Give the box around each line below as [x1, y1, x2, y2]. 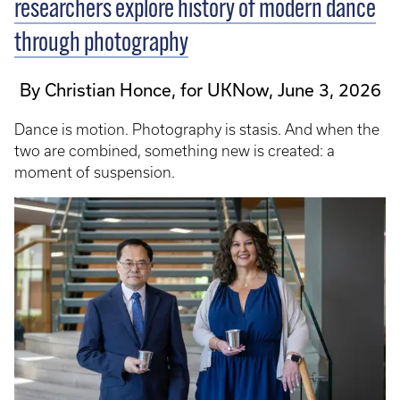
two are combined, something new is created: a [14, 142, 335, 159]
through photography [14, 29, 188, 58]
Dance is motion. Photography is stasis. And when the [14, 121, 379, 137]
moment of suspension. [14, 163, 175, 180]
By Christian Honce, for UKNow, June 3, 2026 [19, 79, 381, 100]
